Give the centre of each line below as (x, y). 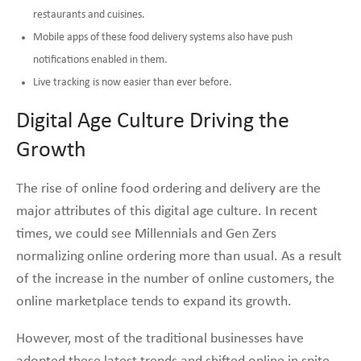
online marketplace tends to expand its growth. (154, 301)
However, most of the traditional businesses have (160, 338)
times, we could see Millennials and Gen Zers (146, 234)
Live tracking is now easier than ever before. (133, 82)
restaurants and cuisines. (89, 15)
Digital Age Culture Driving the (153, 121)
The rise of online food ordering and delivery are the (168, 189)
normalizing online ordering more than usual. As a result (179, 256)
